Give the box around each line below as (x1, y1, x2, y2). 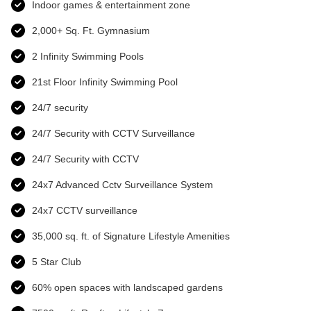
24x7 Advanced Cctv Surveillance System (32, 178, 213, 190)
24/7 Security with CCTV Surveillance (32, 127, 195, 139)
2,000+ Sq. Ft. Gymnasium (32, 24, 150, 36)
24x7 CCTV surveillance (32, 204, 137, 216)
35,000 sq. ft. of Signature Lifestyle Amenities (32, 230, 230, 242)
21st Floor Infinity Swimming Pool (32, 76, 178, 87)
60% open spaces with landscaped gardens (32, 281, 223, 293)
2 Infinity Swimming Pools (32, 50, 144, 62)
